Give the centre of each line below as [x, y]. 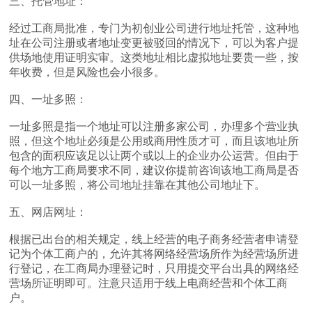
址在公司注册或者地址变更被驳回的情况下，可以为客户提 [154, 43]
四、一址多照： [48, 99]
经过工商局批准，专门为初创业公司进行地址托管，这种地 [154, 28]
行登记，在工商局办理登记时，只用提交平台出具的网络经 [154, 268]
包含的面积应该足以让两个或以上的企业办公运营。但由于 [154, 156]
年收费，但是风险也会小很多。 [87, 72]
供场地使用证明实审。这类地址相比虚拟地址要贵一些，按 [154, 57]
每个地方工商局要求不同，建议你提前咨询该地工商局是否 [154, 170]
